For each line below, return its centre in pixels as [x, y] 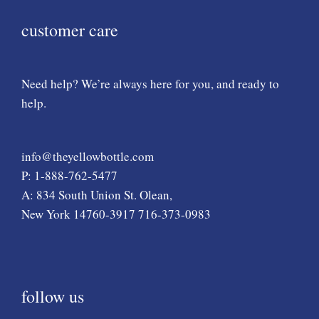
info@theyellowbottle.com [88, 156]
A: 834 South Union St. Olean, [97, 194]
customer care [70, 30]
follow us [53, 297]
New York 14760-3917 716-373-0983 [116, 214]
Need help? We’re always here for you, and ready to [150, 84]
